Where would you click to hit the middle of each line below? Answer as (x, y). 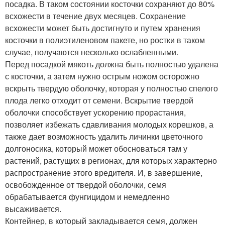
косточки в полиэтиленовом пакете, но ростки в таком (105, 40)
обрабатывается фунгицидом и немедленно (87, 197)
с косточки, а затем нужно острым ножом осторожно (102, 76)
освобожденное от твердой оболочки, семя (86, 185)
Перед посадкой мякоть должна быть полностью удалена (112, 64)
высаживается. (33, 209)
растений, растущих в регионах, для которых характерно (111, 160)
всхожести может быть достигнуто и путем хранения (103, 28)
